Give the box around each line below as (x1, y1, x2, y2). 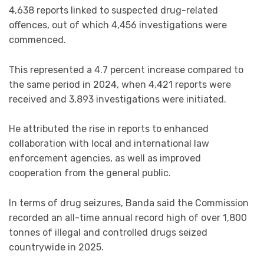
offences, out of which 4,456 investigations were (9, 19, 227, 31)
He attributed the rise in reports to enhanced (9, 123, 209, 135)
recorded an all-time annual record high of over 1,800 (9, 212, 247, 223)
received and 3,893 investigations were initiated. (9, 93, 226, 105)
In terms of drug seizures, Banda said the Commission (9, 197, 249, 209)
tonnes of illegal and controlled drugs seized (9, 226, 207, 238)
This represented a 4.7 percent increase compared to (9, 64, 243, 75)
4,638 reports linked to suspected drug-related (9, 5, 218, 16)
